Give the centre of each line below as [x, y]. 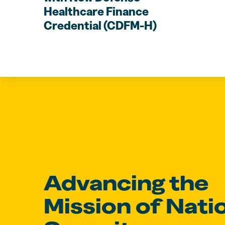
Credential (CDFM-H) [100, 25]
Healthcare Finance [96, 11]
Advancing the [126, 183]
